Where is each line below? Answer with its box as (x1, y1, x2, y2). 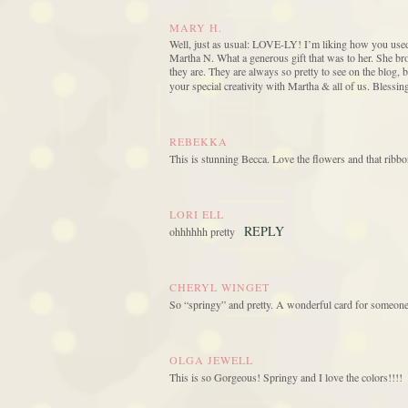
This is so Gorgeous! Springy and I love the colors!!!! (169, 370, 403, 385)
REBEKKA (169, 134, 228, 149)
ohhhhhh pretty (169, 224, 235, 240)
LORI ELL (169, 207, 224, 222)
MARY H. (169, 20, 222, 36)
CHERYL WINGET (169, 280, 270, 295)
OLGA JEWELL (169, 352, 253, 368)
